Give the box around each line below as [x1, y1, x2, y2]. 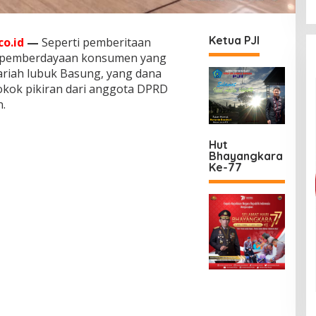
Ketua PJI [209, 32, 260, 47]
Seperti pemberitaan [38, 34, 151, 50]
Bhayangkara [209, 149, 284, 164]
